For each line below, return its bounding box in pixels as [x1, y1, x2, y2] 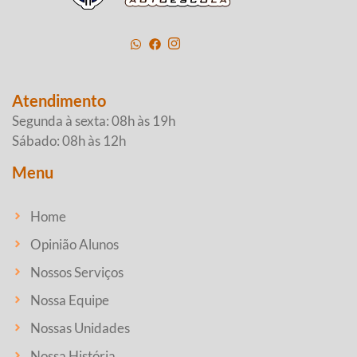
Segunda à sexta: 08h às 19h [12, 112, 175, 129]
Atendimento [12, 90, 106, 110]
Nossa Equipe [29, 291, 109, 308]
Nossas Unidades [29, 319, 130, 336]
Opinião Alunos [29, 235, 119, 253]
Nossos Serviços [29, 263, 124, 280]
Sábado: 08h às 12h [12, 131, 126, 149]
